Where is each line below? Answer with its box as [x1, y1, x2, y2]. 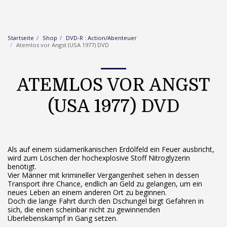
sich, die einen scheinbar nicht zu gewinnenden [8, 205, 160, 214]
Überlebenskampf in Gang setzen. [8, 213, 118, 223]
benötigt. [8, 162, 36, 171]
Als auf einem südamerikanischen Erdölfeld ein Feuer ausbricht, [8, 144, 214, 154]
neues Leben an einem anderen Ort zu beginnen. [8, 187, 167, 197]
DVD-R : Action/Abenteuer [66, 34, 137, 42]
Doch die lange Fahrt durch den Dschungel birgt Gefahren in [8, 196, 204, 206]
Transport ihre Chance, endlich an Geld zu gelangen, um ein [8, 179, 202, 188]
